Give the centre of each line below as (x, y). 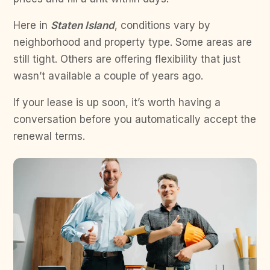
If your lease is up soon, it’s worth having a (117, 103)
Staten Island (83, 26)
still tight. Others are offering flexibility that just (127, 59)
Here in (32, 26)
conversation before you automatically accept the (135, 120)
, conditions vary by (162, 26)
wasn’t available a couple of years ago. (108, 76)
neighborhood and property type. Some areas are (133, 42)
